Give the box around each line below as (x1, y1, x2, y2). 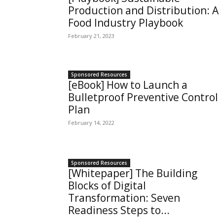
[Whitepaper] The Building (68, 166, 197, 180)
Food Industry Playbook (68, 16, 183, 30)
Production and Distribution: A (68, 3, 219, 17)
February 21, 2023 (68, 32, 114, 39)
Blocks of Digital (68, 179, 146, 192)
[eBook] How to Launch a (68, 78, 187, 92)
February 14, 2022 (68, 119, 114, 126)
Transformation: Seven (68, 191, 180, 205)
